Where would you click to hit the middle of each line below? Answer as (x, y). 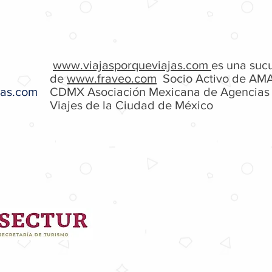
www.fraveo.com (112, 78)
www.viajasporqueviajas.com (132, 65)
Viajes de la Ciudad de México (131, 105)
